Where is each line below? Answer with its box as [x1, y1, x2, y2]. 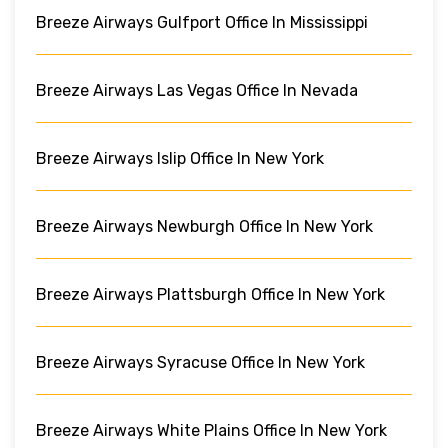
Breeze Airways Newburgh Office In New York [36, 216, 373, 236]
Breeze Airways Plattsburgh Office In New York [36, 284, 385, 304]
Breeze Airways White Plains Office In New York [36, 420, 387, 440]
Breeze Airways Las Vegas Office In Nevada [36, 80, 358, 100]
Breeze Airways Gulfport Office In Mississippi [36, 12, 368, 32]
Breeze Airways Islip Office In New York [36, 148, 324, 168]
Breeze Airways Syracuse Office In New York [36, 352, 365, 372]
